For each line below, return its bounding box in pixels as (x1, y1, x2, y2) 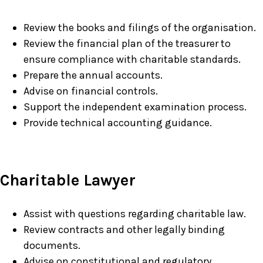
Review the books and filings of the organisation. (23, 21, 256, 35)
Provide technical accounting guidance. (23, 116, 212, 130)
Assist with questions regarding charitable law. (23, 207, 246, 221)
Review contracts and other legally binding (23, 223, 225, 237)
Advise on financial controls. (23, 85, 158, 98)
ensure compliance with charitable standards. (23, 53, 241, 66)
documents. (23, 239, 80, 252)
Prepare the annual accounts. (23, 69, 163, 82)
